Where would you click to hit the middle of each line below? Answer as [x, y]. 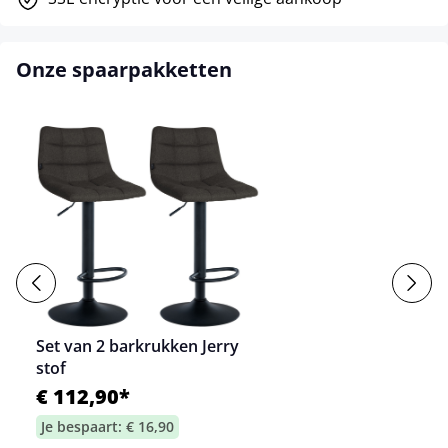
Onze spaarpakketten [124, 69]
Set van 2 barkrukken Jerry [137, 346]
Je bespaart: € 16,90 [107, 427]
